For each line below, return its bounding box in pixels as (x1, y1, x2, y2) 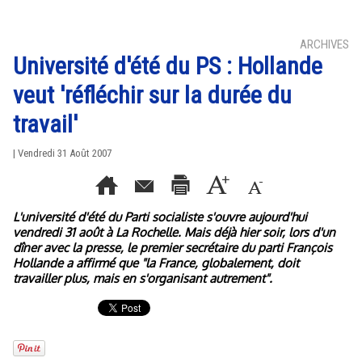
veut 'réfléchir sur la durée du (13, 81, 292, 109)
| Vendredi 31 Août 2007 (13, 147, 112, 159)
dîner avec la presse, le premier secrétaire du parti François (13, 240, 332, 255)
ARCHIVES (300, 37, 349, 52)
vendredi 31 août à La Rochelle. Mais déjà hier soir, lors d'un (13, 225, 335, 240)
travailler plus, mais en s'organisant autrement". (13, 271, 272, 286)
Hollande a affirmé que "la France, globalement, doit (13, 255, 299, 271)
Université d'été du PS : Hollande (13, 52, 322, 80)
